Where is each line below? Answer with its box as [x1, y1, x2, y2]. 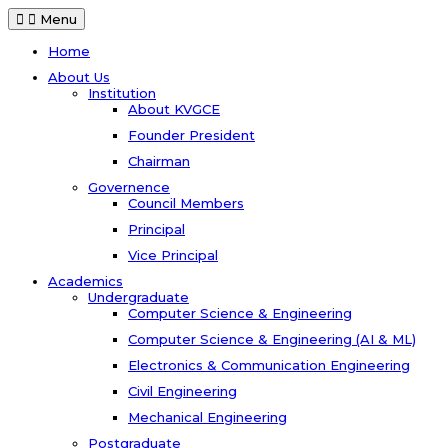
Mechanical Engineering [128, 408, 287, 425]
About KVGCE [128, 100, 220, 117]
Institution [88, 84, 156, 101]
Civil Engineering [128, 382, 237, 399]
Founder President [128, 126, 255, 143]
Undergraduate [88, 288, 189, 305]
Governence [88, 178, 170, 195]
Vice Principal [128, 246, 218, 263]
